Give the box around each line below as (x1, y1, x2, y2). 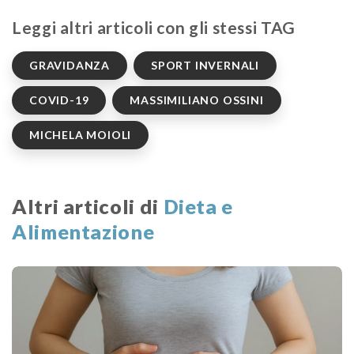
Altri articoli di (12, 194, 164, 218)
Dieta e (163, 194, 234, 218)
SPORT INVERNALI (151, 58, 259, 72)
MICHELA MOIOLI (29, 127, 132, 141)
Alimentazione (12, 219, 155, 243)
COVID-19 (29, 92, 89, 107)
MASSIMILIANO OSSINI (130, 92, 264, 107)
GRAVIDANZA (29, 58, 110, 72)
